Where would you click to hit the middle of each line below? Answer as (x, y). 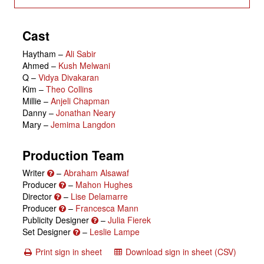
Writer (35, 173)
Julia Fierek (129, 220)
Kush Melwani (84, 65)
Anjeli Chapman (80, 100)
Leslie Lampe (115, 232)
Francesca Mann (107, 208)
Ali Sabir (81, 53)
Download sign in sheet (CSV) (181, 252)
